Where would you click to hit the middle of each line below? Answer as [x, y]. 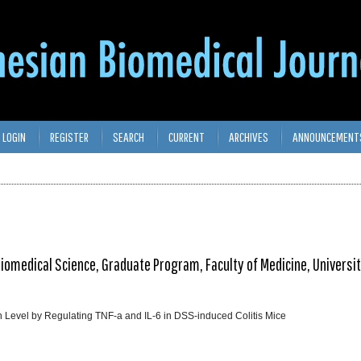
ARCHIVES [248, 137]
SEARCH [128, 137]
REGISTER [69, 137]
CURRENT [186, 137]
